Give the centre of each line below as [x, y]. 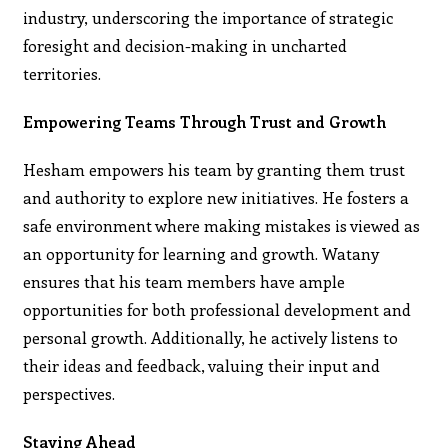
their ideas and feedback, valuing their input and [202, 365]
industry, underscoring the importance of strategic [208, 17]
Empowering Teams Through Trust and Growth [205, 121]
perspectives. [69, 393]
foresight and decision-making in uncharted [185, 45]
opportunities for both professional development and [217, 309]
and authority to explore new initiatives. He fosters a [216, 197]
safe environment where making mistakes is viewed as [222, 225]
